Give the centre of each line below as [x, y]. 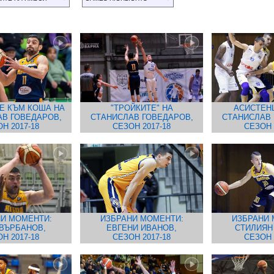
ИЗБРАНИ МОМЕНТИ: [142, 219]
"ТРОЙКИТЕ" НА [142, 108]
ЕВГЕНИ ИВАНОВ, [142, 228]
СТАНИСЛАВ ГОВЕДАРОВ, [142, 117]
